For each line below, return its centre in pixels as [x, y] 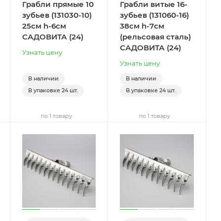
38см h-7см [142, 26]
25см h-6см [44, 26]
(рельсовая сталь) [156, 37]
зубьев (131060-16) [155, 15]
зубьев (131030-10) [57, 15]
